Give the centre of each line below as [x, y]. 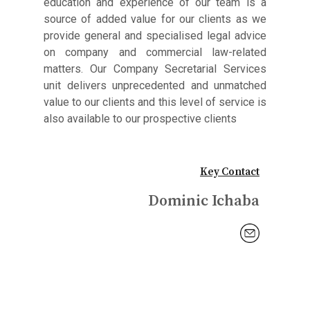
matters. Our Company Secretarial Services [155, 69]
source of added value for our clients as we [155, 19]
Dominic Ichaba [204, 201]
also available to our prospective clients [140, 119]
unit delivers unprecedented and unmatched [155, 86]
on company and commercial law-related [155, 53]
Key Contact [230, 172]
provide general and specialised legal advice [155, 36]
